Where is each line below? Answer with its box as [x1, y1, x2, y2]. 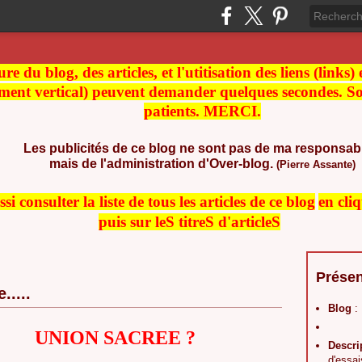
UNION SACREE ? [35, 327, 196, 348]
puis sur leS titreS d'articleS [98, 213, 280, 230]
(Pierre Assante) [273, 158, 356, 170]
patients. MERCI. [144, 103, 261, 120]
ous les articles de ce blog [152, 193, 315, 210]
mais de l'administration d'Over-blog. [49, 157, 273, 170]
